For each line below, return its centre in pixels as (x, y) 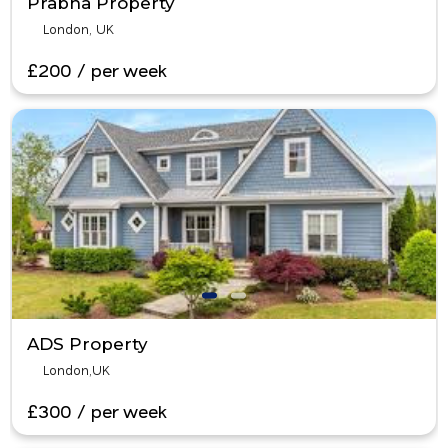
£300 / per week (96, 411)
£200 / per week (96, 70)
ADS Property (87, 344)
